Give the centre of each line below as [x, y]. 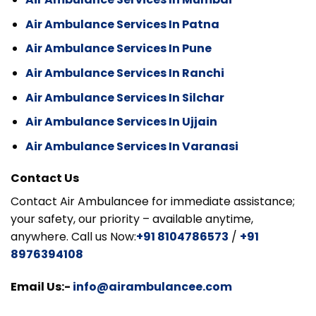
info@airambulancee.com [152, 287]
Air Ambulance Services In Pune [118, 49]
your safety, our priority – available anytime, [132, 219]
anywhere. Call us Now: [73, 237]
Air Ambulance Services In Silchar [124, 97]
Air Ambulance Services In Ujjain [121, 122]
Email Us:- [42, 287]
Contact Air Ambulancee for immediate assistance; [153, 202]
